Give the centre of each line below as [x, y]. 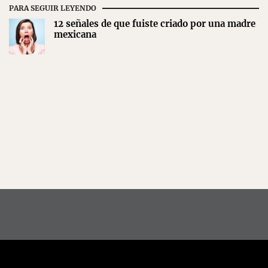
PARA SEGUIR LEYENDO [53, 8]
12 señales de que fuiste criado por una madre [155, 24]
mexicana [75, 34]
